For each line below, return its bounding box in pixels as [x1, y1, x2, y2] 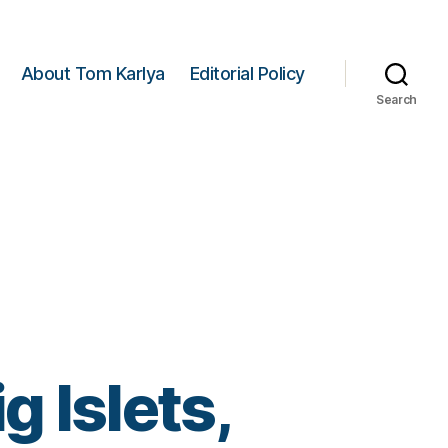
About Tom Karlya [20, 62, 165, 84]
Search [375, 92, 418, 107]
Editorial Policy [189, 62, 305, 84]
